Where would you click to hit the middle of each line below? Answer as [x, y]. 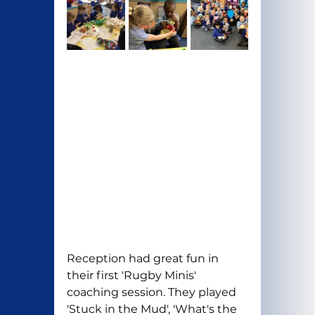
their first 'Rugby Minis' [133, 276]
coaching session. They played [153, 292]
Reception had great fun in [144, 259]
